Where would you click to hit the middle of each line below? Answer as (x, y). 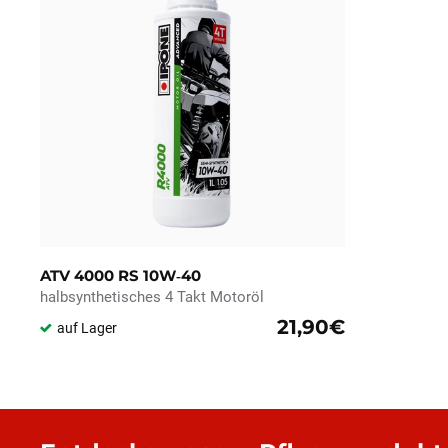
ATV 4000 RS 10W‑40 (120, 276)
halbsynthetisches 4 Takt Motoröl (152, 297)
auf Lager (87, 328)
